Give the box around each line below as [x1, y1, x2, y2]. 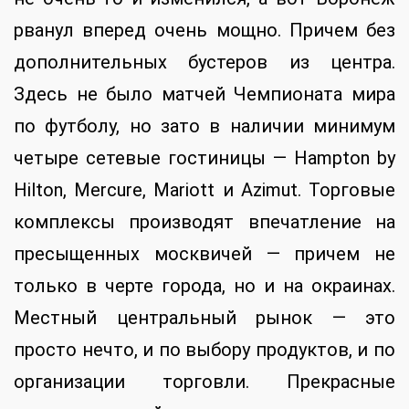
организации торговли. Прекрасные [14, 371, 395, 393]
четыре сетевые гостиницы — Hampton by [14, 147, 395, 170]
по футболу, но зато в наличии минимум [14, 115, 395, 138]
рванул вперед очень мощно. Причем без [14, 19, 395, 42]
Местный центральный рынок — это [14, 307, 395, 330]
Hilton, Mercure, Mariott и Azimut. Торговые [14, 179, 395, 202]
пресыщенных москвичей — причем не [14, 243, 395, 266]
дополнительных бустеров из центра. [14, 51, 395, 74]
